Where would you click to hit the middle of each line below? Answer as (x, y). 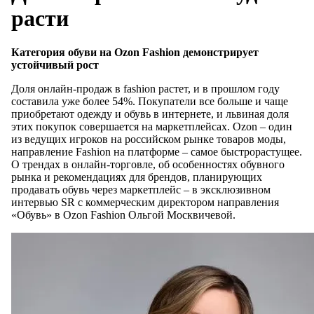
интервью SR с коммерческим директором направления (145, 203)
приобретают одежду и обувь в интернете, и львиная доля (150, 114)
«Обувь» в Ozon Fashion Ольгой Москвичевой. (123, 215)
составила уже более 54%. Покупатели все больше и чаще (150, 102)
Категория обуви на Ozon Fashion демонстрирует (135, 53)
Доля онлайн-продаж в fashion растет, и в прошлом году (145, 89)
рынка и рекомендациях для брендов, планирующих (137, 177)
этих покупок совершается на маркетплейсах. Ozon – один (152, 127)
